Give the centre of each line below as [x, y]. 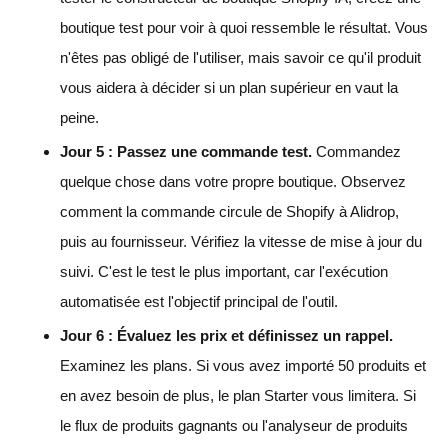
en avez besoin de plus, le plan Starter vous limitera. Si [238, 395]
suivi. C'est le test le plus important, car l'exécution [224, 271]
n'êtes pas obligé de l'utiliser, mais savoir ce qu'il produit [240, 57]
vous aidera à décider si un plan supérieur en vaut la [229, 87]
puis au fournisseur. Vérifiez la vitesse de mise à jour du [241, 241]
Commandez [356, 151]
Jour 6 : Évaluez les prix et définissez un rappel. [226, 335]
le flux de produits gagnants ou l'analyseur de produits [234, 425]
